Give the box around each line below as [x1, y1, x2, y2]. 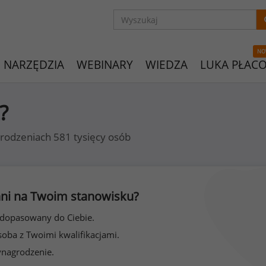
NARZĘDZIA [4, 57, 64, 72]
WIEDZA [145, 57, 188, 72]
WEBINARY [77, 57, 133, 72]
